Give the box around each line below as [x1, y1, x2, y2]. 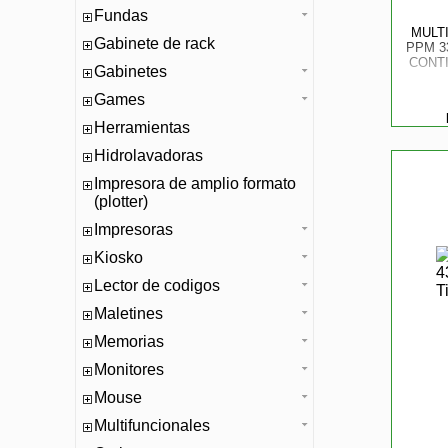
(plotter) [94, 193, 148, 210]
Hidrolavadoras [94, 147, 203, 164]
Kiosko [94, 249, 143, 266]
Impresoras [94, 221, 173, 238]
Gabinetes [94, 63, 167, 80]
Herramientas [94, 119, 190, 136]
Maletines [94, 305, 163, 322]
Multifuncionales [94, 417, 210, 434]
